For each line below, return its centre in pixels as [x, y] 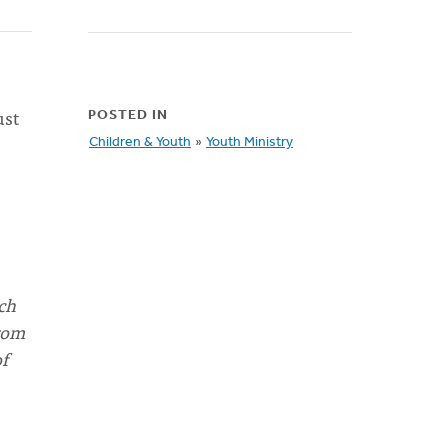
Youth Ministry [249, 142]
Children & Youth [140, 142]
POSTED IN [128, 115]
